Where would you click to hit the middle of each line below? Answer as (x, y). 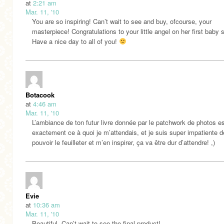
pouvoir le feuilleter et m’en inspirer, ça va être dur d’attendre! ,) (123, 142)
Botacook (40, 94)
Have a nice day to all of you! (75, 41)
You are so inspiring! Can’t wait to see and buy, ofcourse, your (122, 21)
